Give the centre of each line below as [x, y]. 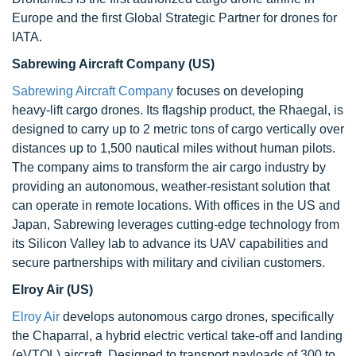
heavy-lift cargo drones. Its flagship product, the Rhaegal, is [178, 110]
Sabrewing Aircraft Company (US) [113, 64]
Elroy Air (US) [52, 290]
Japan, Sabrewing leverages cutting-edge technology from [176, 224]
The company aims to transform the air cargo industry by [169, 167]
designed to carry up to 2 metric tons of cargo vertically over [178, 129]
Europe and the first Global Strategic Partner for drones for [174, 18]
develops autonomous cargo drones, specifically [197, 317]
